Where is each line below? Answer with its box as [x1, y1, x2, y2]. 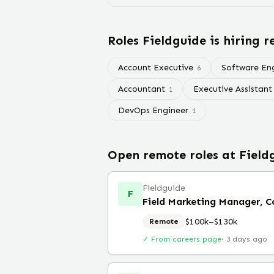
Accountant [118, 84, 165, 94]
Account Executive [118, 62, 193, 73]
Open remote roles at [108, 147, 239, 162]
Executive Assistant [193, 84, 272, 94]
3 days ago [226, 235, 267, 243]
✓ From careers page [143, 235, 221, 243]
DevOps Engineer [118, 105, 188, 116]
